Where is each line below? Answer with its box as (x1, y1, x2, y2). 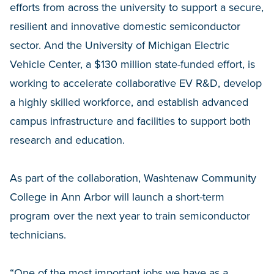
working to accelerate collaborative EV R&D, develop (10, 76, 262, 90)
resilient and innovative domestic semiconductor (10, 19, 240, 33)
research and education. (10, 133, 125, 147)
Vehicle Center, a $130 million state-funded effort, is (10, 57, 255, 71)
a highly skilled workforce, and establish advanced (10, 95, 248, 109)
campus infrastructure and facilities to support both (10, 114, 251, 128)
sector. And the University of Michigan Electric (10, 38, 229, 52)
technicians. (10, 228, 66, 242)
